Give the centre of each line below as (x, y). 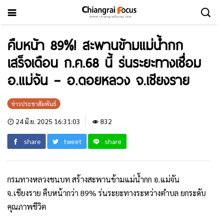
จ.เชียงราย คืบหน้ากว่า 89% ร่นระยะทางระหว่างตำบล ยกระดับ (107, 193)
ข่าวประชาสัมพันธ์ (34, 104)
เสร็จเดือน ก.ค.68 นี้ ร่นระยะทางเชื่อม (104, 62)
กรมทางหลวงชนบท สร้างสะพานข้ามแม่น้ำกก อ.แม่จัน (93, 179)
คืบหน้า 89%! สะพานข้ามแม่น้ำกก (95, 45)
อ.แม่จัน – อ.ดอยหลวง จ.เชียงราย (98, 80)
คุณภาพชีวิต (27, 207)
